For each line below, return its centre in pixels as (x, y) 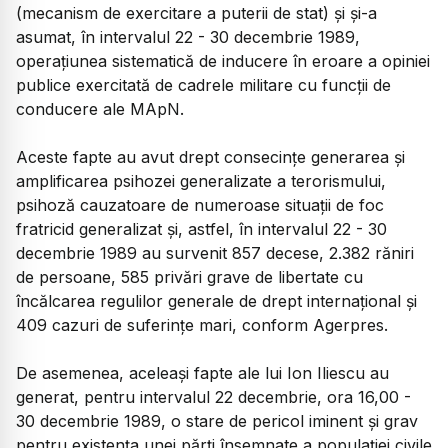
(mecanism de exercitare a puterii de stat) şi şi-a (196, 12)
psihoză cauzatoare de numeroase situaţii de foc (200, 204)
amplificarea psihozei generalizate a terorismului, (201, 180)
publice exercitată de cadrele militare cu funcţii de (203, 84)
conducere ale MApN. (100, 108)
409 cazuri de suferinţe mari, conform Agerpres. (202, 324)
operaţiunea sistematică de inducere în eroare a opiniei (223, 60)
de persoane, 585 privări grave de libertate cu (189, 276)
